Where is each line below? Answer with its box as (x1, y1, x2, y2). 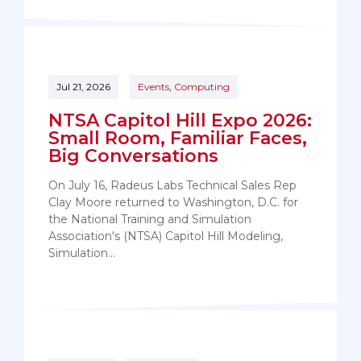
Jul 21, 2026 (56, 81, 110, 93)
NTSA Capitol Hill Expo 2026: (48, 110, 312, 132)
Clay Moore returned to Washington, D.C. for (48, 195, 298, 210)
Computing (174, 81, 230, 93)
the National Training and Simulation (48, 212, 251, 227)
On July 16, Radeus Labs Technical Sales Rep (48, 178, 297, 193)
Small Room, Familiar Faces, (48, 127, 307, 150)
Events (138, 81, 169, 93)
